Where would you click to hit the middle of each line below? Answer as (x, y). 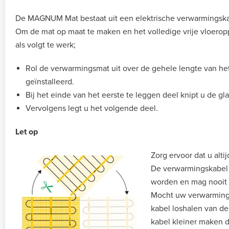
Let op (27, 132)
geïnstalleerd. (50, 82)
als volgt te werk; (45, 45)
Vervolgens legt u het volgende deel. (92, 109)
